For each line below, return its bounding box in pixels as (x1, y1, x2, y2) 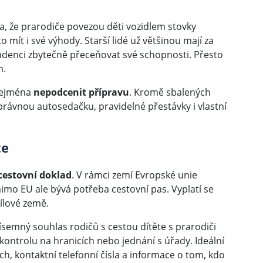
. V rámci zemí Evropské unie (72, 168, 197, 181)
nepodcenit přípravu (33, 85, 129, 99)
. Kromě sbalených (129, 85, 211, 99)
